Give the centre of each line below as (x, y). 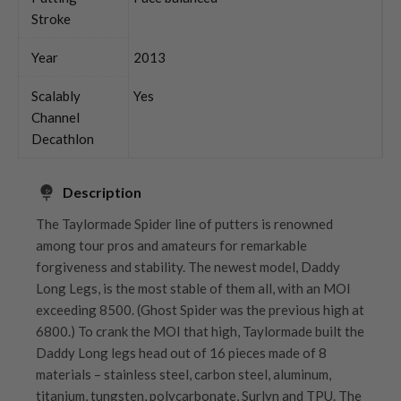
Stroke (51, 18)
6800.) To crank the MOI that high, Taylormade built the (200, 331)
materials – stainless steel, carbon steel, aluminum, (183, 374)
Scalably (56, 95)
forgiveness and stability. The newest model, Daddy (188, 266)
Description (102, 192)
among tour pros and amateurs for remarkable (171, 245)
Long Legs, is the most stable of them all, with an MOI (193, 288)
